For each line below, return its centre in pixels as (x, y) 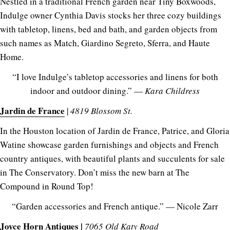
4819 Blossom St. (101, 110)
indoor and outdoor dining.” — (88, 90)
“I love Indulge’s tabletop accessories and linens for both (115, 76)
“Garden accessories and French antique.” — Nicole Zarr (115, 206)
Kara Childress (172, 90)
